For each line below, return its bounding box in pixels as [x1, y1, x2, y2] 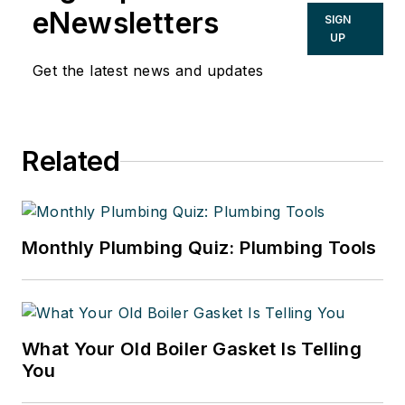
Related [22, 145, 120, 178]
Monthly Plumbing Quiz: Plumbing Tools [22, 237, 377, 259]
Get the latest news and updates [33, 61, 264, 80]
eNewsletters [33, 5, 220, 42]
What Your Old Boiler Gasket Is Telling [22, 338, 363, 361]
